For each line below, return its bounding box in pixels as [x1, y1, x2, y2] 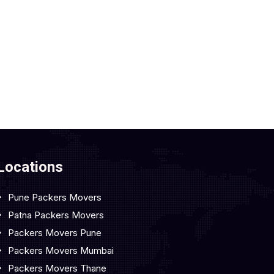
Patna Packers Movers [7, 209, 104, 221]
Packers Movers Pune [7, 227, 102, 239]
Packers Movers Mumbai [7, 245, 114, 256]
